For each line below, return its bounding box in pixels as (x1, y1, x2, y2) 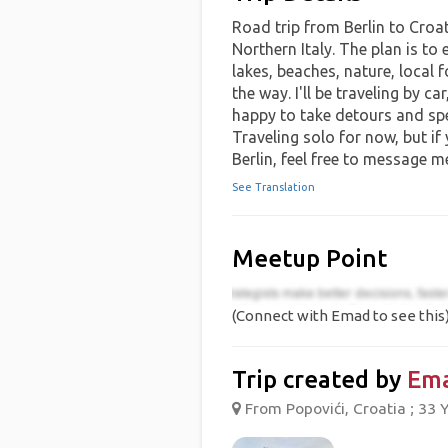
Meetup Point (231, 245, 387, 272)
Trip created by (231, 366, 407, 394)
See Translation (231, 181, 315, 193)
